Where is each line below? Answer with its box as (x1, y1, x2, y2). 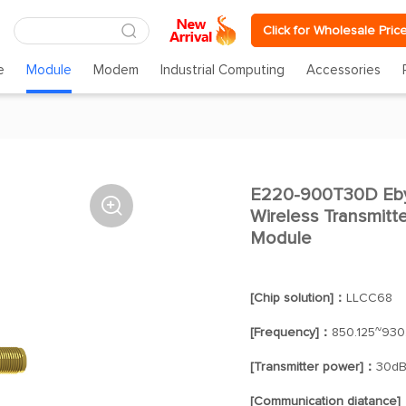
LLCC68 (345, 292, 392, 304)
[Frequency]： (249, 326, 332, 339)
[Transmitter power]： (249, 361, 376, 373)
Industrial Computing (160, 63, 285, 77)
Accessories (306, 63, 382, 77)
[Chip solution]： (249, 292, 346, 304)
